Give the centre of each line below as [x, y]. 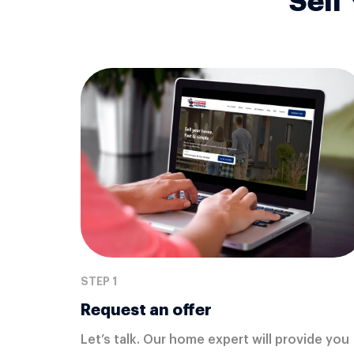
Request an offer [146, 309]
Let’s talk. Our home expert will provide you [215, 339]
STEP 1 [99, 281]
